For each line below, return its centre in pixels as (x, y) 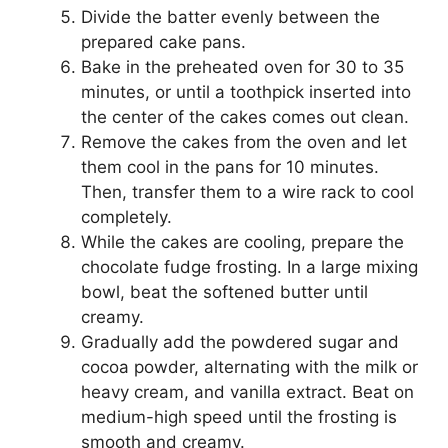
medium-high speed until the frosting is (239, 417)
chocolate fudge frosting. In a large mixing (249, 267)
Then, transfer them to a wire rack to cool (247, 192)
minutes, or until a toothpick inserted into (246, 92)
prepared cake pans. (163, 42)
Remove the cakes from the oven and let (244, 142)
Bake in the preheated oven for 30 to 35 (242, 67)
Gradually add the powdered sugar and (240, 342)
